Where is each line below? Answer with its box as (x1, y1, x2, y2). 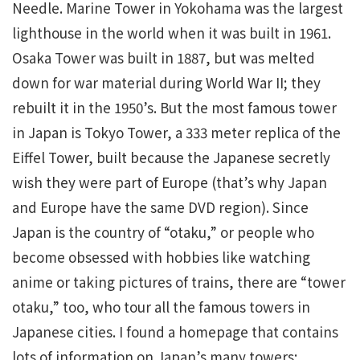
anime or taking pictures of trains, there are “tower (12, 272, 346, 292)
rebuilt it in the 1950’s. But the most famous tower (12, 97, 337, 117)
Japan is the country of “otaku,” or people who (12, 222, 314, 242)
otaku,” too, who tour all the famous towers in (12, 297, 310, 317)
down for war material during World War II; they (12, 72, 321, 92)
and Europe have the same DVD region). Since (12, 197, 309, 217)
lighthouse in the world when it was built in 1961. (12, 22, 331, 43)
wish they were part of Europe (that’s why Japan (12, 172, 327, 192)
